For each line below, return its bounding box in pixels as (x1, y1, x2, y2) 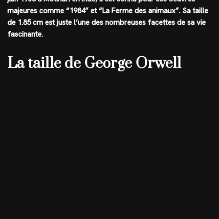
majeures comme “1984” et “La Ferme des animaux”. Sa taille (7, 6, 208, 16)
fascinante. (7, 29, 43, 39)
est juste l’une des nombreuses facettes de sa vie (43, 18, 206, 27)
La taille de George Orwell (7, 54, 181, 73)
